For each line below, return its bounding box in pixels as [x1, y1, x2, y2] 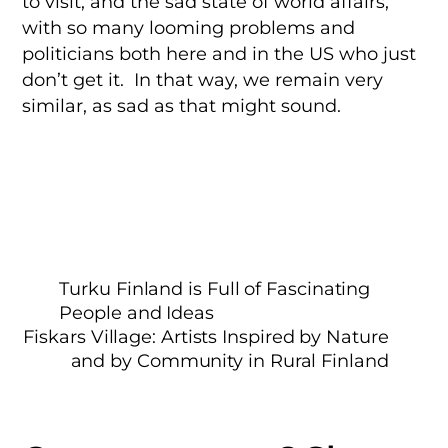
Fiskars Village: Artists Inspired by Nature [23, 325, 389, 347]
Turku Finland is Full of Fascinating [59, 277, 371, 299]
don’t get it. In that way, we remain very [22, 69, 384, 91]
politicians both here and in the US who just [22, 43, 417, 65]
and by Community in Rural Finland [70, 349, 389, 371]
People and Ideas [59, 301, 214, 323]
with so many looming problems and [22, 17, 356, 39]
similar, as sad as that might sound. [22, 95, 342, 117]
